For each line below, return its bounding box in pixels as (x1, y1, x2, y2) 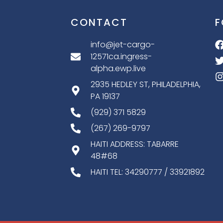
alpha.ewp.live (91, 62, 146, 74)
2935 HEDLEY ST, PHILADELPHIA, (91, 78, 201, 90)
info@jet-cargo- (91, 38, 155, 50)
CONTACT (71, 15, 127, 29)
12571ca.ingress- (91, 50, 152, 62)
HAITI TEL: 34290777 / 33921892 (91, 166, 205, 178)
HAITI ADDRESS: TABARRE (91, 138, 179, 150)
